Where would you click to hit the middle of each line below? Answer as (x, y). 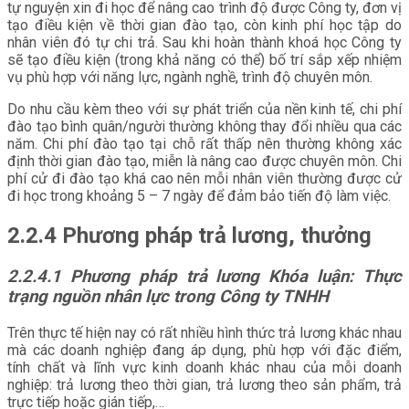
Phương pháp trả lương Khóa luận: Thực (236, 277)
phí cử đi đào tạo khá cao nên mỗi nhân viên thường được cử (204, 179)
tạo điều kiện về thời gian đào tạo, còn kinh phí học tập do (204, 26)
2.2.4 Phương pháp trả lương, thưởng (189, 236)
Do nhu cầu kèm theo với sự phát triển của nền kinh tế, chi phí (204, 110)
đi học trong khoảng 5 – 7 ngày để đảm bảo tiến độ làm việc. (199, 196)
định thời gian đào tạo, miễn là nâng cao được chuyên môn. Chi (204, 162)
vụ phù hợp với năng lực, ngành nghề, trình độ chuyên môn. (190, 78)
